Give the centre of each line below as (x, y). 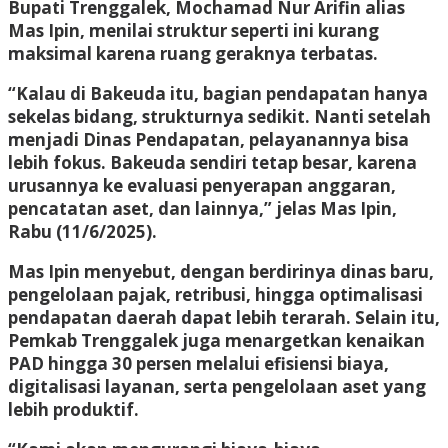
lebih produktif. (73, 409)
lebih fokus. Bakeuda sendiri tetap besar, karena (212, 162)
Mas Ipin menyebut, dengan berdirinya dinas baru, (221, 271)
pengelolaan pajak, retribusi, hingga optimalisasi (215, 294)
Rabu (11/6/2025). (82, 231)
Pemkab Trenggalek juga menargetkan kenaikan (216, 340)
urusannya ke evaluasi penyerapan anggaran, (202, 185)
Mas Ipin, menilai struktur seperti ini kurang (193, 30)
